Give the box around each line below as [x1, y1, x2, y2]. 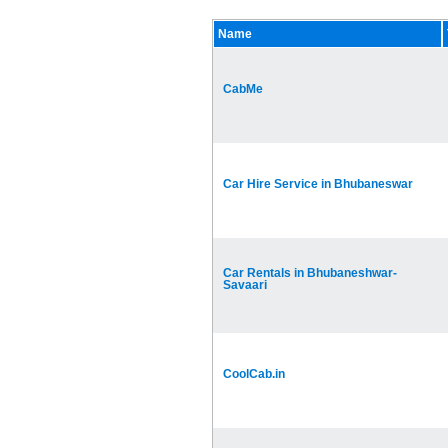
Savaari [223, 278, 267, 293]
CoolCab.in [223, 367, 285, 382]
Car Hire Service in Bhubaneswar [223, 177, 413, 192]
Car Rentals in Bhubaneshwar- [223, 266, 397, 281]
